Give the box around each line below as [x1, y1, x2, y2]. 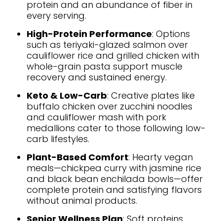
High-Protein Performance [27, 27, 152, 40]
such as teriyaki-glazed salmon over [27, 38, 188, 51]
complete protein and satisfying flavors [27, 183, 202, 196]
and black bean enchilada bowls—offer [27, 172, 203, 185]
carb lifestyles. [27, 132, 89, 145]
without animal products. [27, 194, 137, 207]
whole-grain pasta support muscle [27, 60, 183, 73]
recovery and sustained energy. [27, 71, 167, 83]
